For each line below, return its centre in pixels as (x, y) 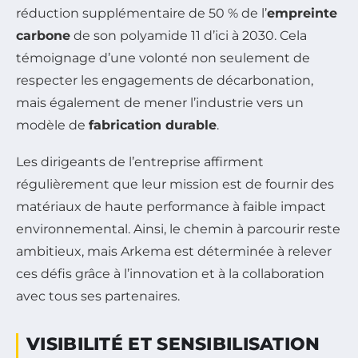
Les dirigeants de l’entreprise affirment (140, 161)
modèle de (52, 125)
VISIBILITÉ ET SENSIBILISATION (173, 344)
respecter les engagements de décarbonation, (165, 80)
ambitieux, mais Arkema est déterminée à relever (174, 251)
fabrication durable (153, 125)
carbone (43, 35)
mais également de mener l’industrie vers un (160, 102)
